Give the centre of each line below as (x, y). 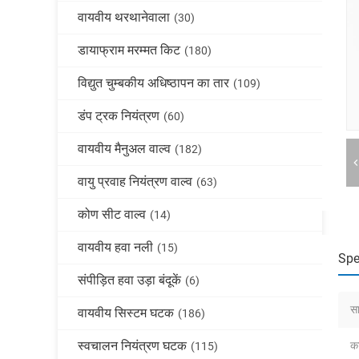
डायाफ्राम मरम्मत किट (129, 50)
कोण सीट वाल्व (112, 214)
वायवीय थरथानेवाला (124, 17)
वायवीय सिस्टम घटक (126, 313)
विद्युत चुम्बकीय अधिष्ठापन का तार (153, 83)
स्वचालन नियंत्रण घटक (132, 346)
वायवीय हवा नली (115, 247)
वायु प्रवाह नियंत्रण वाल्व (135, 182)
